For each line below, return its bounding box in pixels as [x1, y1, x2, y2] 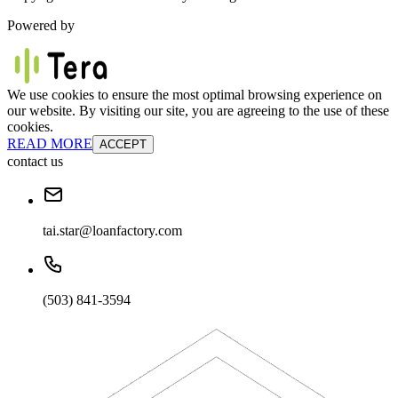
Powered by [7, 17, 75, 33]
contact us [7, 153, 63, 169]
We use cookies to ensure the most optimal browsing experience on [7, 86, 382, 102]
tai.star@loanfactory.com [43, 222, 182, 238]
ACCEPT [99, 137, 147, 151]
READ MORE [7, 135, 92, 151]
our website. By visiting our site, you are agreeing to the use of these [7, 102, 389, 118]
